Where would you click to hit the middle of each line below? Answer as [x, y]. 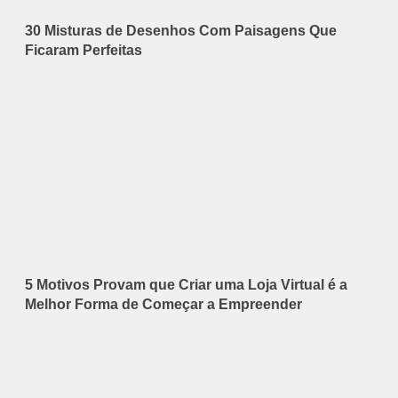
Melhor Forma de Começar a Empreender [163, 305]
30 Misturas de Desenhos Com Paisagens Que [181, 31]
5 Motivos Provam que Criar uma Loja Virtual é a [186, 285]
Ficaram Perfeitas [84, 51]
